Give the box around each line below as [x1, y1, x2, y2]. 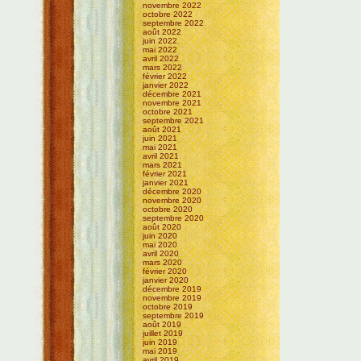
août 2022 [143, 27, 182, 36]
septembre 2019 [143, 310, 205, 320]
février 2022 [143, 71, 188, 81]
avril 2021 [143, 151, 180, 160]
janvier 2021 [143, 177, 189, 187]
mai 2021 [143, 142, 178, 151]
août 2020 [143, 222, 182, 231]
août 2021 [143, 124, 182, 134]
